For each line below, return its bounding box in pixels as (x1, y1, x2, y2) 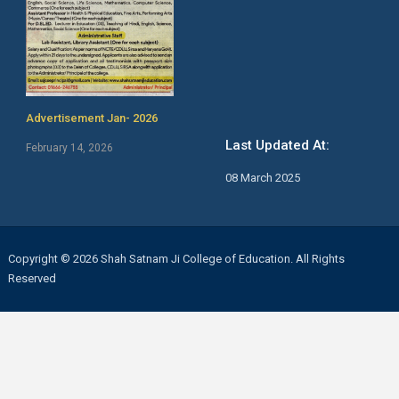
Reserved (7, 272, 56, 285)
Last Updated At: (224, 137, 330, 153)
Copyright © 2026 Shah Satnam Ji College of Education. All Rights (7, 252, 345, 265)
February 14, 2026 (25, 141, 113, 154)
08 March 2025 (224, 171, 300, 184)
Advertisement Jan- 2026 (25, 110, 158, 125)
